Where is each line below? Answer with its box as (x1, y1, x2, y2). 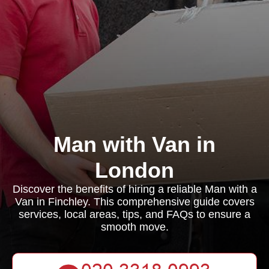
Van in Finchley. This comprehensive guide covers (14, 196, 255, 208)
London (95, 158, 174, 183)
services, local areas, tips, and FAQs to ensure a (19, 208, 250, 220)
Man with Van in (53, 132, 216, 157)
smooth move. (100, 221, 169, 233)
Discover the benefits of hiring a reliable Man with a (12, 183, 257, 195)
